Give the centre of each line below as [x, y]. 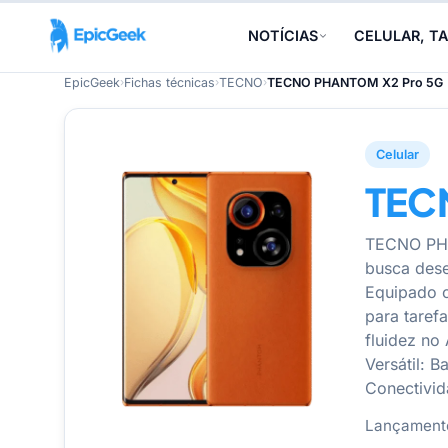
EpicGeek [92, 82]
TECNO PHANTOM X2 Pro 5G [355, 82]
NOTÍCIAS [283, 35]
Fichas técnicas [169, 82]
